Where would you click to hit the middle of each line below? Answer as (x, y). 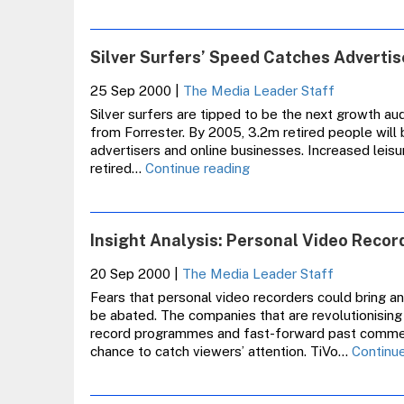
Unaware (276, 257)
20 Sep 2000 (130, 274)
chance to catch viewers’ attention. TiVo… (220, 351)
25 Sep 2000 (130, 91)
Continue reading (197, 168)
